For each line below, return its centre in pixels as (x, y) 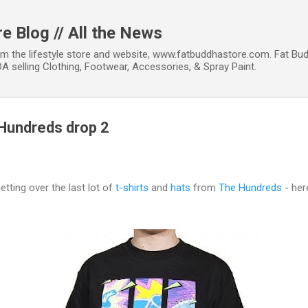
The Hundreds (250, 187)
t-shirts (132, 187)
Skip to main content (154, 17)
